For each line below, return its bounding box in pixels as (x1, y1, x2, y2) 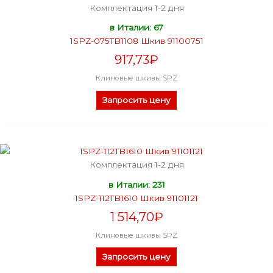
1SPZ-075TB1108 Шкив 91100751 (69, 36, 204, 46)
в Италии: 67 (110, 23, 163, 33)
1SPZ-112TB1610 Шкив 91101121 (75, 193, 198, 203)
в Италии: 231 (108, 179, 165, 190)
